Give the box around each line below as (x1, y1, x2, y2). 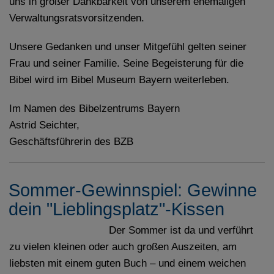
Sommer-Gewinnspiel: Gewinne (9, 180, 257, 201)
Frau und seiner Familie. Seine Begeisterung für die (9, 57, 243, 70)
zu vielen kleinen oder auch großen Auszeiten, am (9, 240, 237, 253)
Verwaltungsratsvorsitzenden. (9, 12, 144, 24)
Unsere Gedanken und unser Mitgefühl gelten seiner (9, 40, 246, 53)
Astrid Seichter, (9, 119, 80, 131)
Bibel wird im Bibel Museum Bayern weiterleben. (9, 73, 229, 86)
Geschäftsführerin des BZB (9, 135, 133, 148)
